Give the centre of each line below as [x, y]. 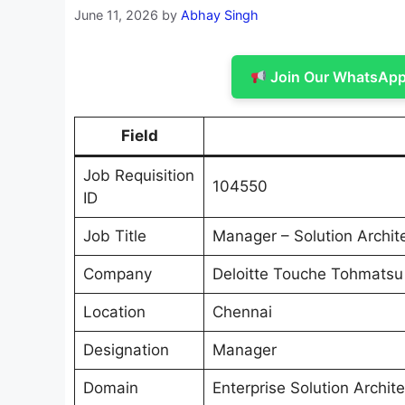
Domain [110, 388]
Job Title [114, 236]
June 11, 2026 [116, 15]
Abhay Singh [220, 15]
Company [117, 274]
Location [114, 312]
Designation [126, 350]
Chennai [242, 312]
